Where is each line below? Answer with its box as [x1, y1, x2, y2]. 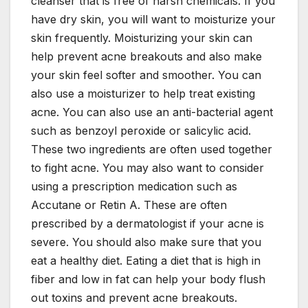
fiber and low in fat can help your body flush [31, 272, 265, 287]
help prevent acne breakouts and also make [31, 49, 262, 64]
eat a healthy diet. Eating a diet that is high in [31, 254, 261, 268]
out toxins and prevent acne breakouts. [31, 291, 237, 305]
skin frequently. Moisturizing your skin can [31, 31, 252, 45]
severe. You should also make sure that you [31, 235, 261, 250]
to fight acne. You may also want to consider [31, 161, 264, 175]
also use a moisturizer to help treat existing [31, 87, 255, 101]
